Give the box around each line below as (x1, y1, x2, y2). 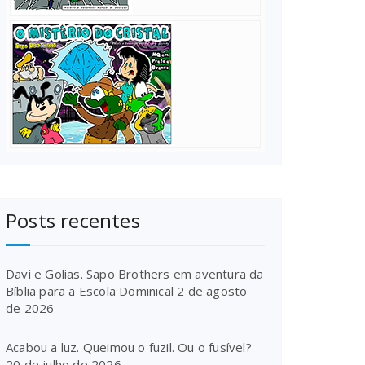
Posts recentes (6, 207, 140, 234)
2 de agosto (177, 283, 248, 299)
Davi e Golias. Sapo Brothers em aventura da (6, 266, 264, 282)
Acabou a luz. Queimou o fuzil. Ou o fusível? (6, 339, 252, 355)
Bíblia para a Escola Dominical (6, 283, 174, 299)
